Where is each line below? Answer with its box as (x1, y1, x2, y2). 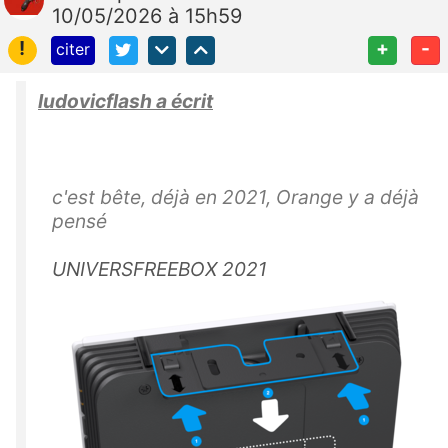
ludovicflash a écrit (38, 88, 213, 113)
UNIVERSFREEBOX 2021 (52, 256, 267, 281)
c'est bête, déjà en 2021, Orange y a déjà (52, 184, 419, 209)
